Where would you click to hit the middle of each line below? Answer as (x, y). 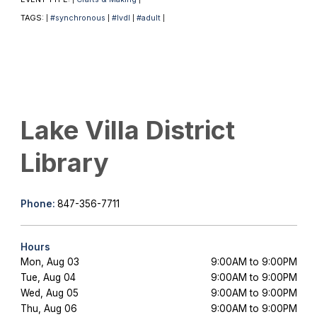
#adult (148, 18)
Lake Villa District (127, 130)
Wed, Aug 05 (49, 293)
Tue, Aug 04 (48, 277)
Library (64, 162)
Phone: (39, 203)
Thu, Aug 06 (48, 308)
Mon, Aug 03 (50, 261)
